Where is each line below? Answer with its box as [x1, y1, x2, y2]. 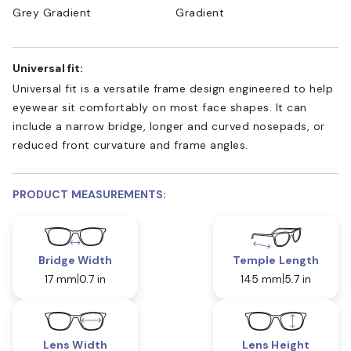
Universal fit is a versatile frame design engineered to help [13, 81, 333, 96]
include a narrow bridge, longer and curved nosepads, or [13, 118, 325, 133]
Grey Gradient [13, 5, 92, 20]
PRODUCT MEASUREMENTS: [13, 186, 167, 201]
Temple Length [233, 252, 319, 267]
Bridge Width [38, 252, 113, 267]
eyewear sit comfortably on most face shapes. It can [13, 100, 307, 114]
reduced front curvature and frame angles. [13, 137, 248, 152]
